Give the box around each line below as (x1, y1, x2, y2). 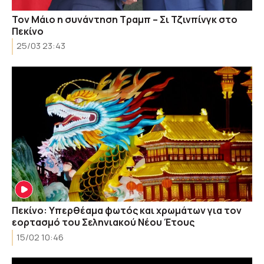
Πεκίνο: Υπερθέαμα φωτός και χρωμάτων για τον (12, 204, 242, 217)
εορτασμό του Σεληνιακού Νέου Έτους (12, 216, 194, 229)
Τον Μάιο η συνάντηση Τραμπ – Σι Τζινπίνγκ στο (12, 12, 237, 26)
